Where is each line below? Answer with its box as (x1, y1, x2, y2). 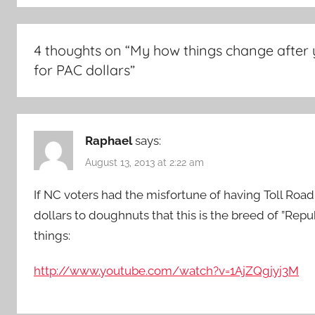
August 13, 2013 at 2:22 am (85, 156, 204, 168)
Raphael (85, 133, 132, 148)
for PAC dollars (34, 60, 130, 79)
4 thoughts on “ (34, 41, 130, 59)
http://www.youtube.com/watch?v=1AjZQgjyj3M (34, 264, 299, 278)
